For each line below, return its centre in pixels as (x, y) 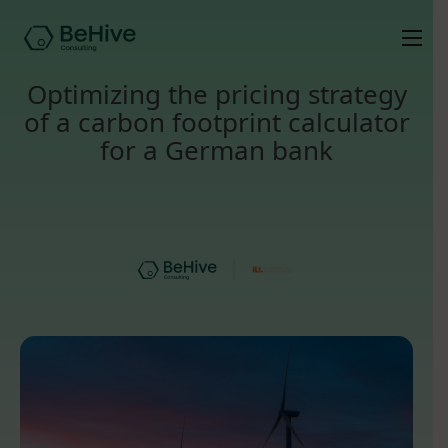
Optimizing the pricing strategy (216, 94)
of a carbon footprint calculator (216, 122)
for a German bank (216, 150)
